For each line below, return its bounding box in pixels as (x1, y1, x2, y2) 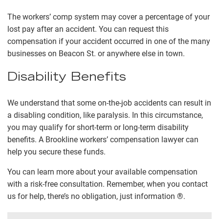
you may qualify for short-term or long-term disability (7, 123, 189, 132)
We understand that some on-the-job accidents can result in (7, 98, 211, 108)
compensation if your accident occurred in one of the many (7, 37, 210, 46)
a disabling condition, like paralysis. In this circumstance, (7, 110, 203, 120)
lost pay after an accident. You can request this (7, 24, 169, 34)
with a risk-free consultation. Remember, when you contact (7, 179, 208, 189)
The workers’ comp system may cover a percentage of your (7, 12, 210, 22)
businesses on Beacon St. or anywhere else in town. (7, 49, 187, 59)
